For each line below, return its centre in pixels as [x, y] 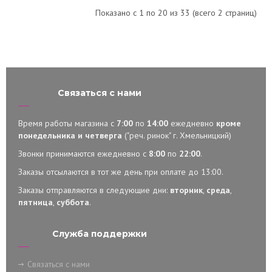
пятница [36, 202]
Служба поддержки [99, 234]
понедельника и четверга [70, 135]
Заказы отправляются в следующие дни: [94, 190]
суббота [73, 202]
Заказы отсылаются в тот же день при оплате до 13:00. [121, 172]
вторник [186, 190]
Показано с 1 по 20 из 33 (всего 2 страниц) [176, 13]
